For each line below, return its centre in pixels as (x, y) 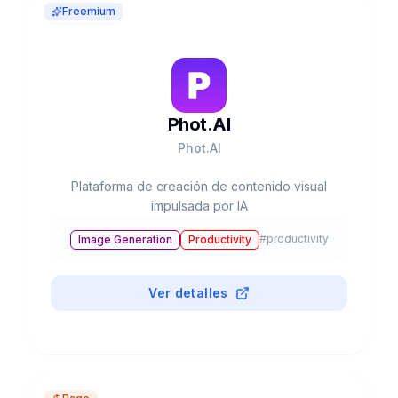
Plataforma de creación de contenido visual (199, 186)
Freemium (89, 11)
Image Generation (125, 239)
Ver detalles (188, 293)
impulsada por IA (199, 206)
